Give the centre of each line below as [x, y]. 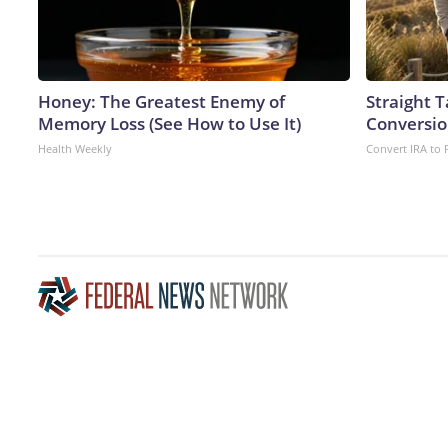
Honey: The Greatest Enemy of [161, 101]
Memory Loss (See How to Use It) [169, 123]
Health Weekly [75, 148]
